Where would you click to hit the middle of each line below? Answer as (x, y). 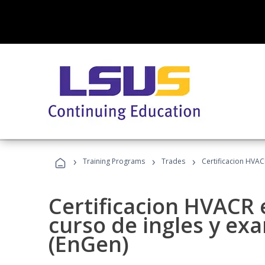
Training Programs (114, 161)
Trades (173, 161)
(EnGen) (89, 244)
